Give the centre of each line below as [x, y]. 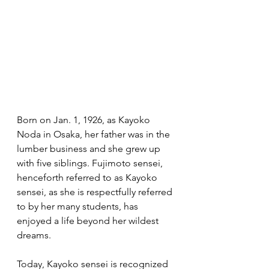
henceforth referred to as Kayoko [88, 178]
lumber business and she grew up [90, 149]
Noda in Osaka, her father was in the [95, 134]
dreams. [34, 235]
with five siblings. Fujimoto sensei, [91, 163]
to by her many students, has [79, 207]
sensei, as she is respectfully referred [96, 192]
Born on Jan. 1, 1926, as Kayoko [85, 120]
